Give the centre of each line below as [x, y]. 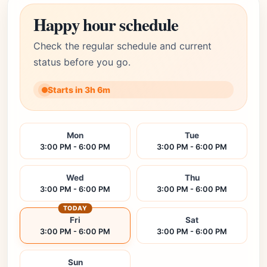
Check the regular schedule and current [122, 46]
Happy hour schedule [106, 24]
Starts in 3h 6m [79, 90]
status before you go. [82, 62]
